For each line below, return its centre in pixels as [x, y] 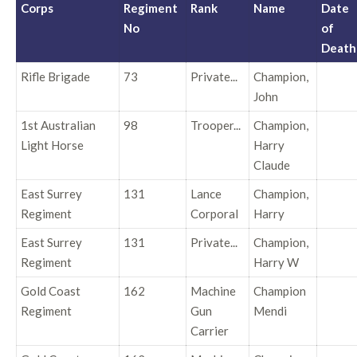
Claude [272, 165]
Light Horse [52, 145]
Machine [213, 290]
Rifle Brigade [55, 76]
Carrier [210, 330]
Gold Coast [51, 290]
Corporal [214, 213]
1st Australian [58, 125]
